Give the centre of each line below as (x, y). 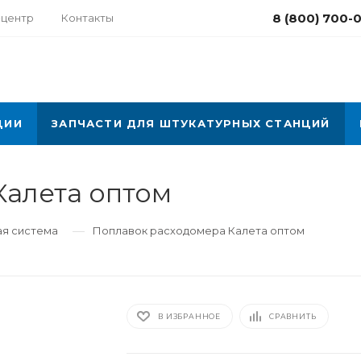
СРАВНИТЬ (293, 316)
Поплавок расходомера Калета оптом (199, 230)
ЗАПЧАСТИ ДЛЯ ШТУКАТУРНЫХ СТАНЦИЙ (191, 123)
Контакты (87, 17)
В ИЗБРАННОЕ (190, 316)
